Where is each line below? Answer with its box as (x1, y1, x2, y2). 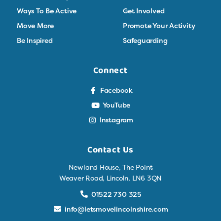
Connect (93, 63, 128, 77)
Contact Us (87, 143, 134, 157)
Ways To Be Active (16, 5, 77, 15)
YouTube (102, 100, 131, 110)
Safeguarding (123, 35, 168, 45)
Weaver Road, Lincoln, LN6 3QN (59, 173, 162, 183)
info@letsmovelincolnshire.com (65, 204, 168, 214)
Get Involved (123, 5, 165, 15)
